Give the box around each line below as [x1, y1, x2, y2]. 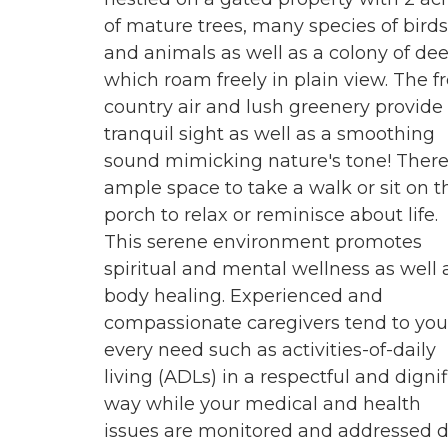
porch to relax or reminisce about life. [104, 204, 438, 227]
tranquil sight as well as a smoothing [104, 123, 435, 146]
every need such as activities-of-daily [104, 339, 436, 362]
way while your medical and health [104, 393, 421, 416]
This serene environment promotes [104, 231, 422, 254]
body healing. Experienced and [104, 285, 383, 308]
